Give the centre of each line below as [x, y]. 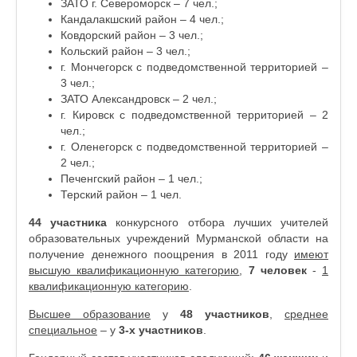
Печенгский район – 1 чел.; [131, 178]
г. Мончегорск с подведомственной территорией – [194, 67]
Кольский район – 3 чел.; [126, 51]
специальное [63, 330]
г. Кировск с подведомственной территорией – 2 [194, 115]
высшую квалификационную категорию [134, 270]
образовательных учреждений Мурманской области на [178, 238]
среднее [306, 314]
